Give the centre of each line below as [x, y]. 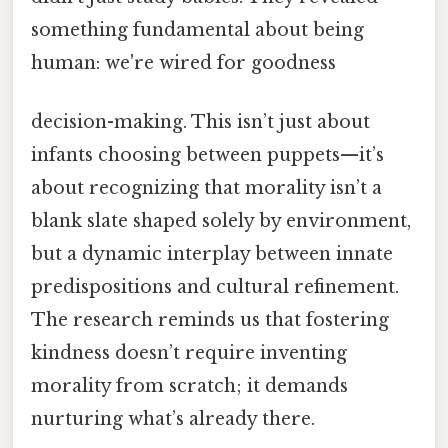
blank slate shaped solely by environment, [221, 221]
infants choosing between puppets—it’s [207, 155]
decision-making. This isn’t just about [200, 122]
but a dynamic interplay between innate [212, 254]
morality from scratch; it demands [189, 386]
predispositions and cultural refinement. [215, 287]
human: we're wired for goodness [183, 63]
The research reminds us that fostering [210, 320]
